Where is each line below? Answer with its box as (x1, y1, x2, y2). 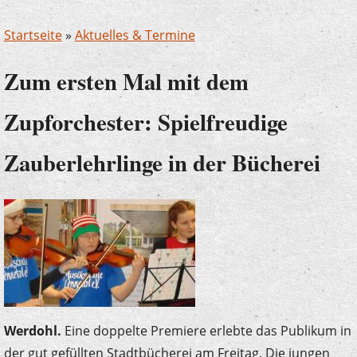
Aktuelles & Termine (74, 26, 195, 44)
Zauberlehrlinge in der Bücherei (3, 146, 320, 180)
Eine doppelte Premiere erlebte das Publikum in (61, 321, 351, 339)
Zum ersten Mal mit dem (3, 65, 249, 99)
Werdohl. (3, 321, 61, 339)
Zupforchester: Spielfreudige (3, 105, 288, 139)
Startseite (3, 26, 62, 44)
